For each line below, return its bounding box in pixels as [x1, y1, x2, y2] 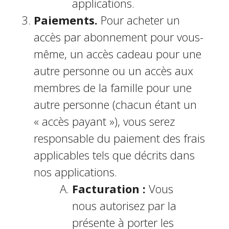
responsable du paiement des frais [33, 130, 205, 146]
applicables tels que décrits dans [33, 147, 195, 163]
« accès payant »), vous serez [33, 113, 175, 129]
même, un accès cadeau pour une [33, 46, 201, 61]
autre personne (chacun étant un [33, 97, 197, 112]
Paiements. [33, 12, 98, 28]
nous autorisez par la [72, 198, 176, 213]
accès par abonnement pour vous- [33, 29, 203, 44]
